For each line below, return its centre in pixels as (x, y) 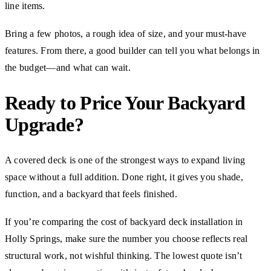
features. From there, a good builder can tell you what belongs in (132, 50)
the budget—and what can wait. (68, 67)
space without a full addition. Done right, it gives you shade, (124, 177)
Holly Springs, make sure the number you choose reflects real (126, 238)
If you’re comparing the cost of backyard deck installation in (124, 221)
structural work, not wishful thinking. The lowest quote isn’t (124, 255)
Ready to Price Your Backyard (125, 103)
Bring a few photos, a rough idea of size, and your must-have (126, 33)
